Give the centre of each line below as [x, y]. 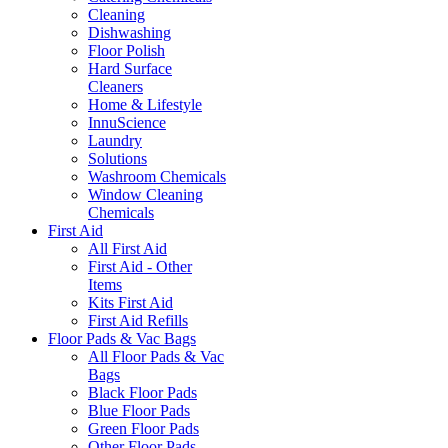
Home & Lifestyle [145, 104]
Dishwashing [129, 32]
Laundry [115, 140]
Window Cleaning [145, 194]
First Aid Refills [138, 320]
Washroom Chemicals [157, 176]
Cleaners [115, 86]
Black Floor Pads [142, 392]
